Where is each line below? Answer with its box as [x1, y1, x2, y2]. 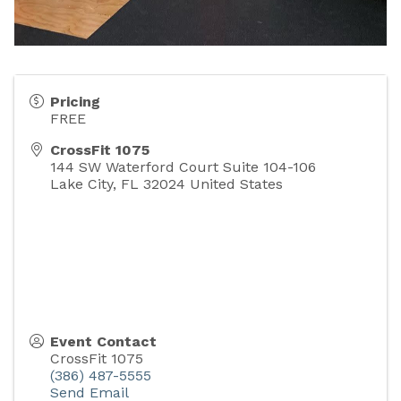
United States [190, 175, 283, 193]
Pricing [50, 93, 100, 111]
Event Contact [50, 333, 157, 351]
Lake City [50, 175, 113, 193]
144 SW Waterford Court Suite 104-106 [50, 158, 316, 176]
